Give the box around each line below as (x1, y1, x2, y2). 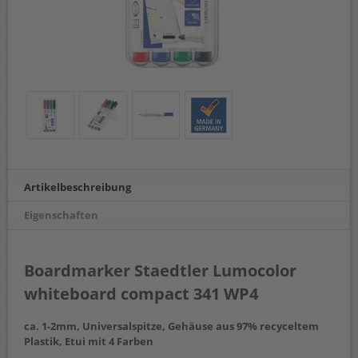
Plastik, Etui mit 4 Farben (24, 334, 153, 349)
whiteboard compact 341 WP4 (24, 283, 258, 305)
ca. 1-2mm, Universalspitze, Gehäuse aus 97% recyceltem (24, 319, 319, 334)
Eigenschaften (24, 208, 98, 222)
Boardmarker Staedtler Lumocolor (24, 260, 296, 282)
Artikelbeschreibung (24, 180, 131, 194)
